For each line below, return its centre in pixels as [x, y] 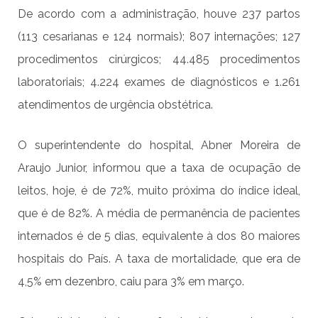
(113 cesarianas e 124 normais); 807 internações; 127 [159, 37]
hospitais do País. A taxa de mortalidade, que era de [159, 259]
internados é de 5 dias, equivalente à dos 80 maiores [159, 236]
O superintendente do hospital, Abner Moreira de [159, 146]
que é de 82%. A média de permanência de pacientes [159, 214]
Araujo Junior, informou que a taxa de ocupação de [159, 168]
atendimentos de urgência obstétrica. [115, 105]
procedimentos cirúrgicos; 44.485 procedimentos [159, 60]
